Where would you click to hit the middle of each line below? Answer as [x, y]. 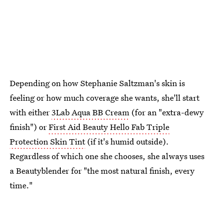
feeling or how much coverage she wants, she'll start [105, 98]
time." [21, 185]
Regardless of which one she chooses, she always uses [107, 156]
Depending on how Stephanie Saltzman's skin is [97, 83]
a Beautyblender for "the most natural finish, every [102, 171]
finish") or [29, 127]
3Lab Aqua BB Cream [91, 112]
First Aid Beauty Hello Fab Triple [109, 127]
